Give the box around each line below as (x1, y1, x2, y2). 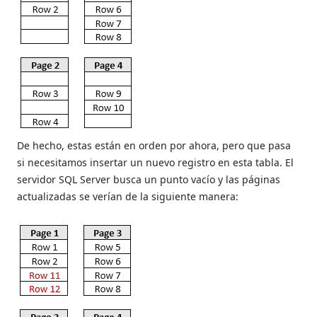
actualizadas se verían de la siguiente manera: (17, 190, 238, 204)
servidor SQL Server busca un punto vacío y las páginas (17, 173, 280, 187)
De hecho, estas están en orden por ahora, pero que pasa (17, 139, 291, 153)
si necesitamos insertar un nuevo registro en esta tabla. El (17, 156, 294, 170)
